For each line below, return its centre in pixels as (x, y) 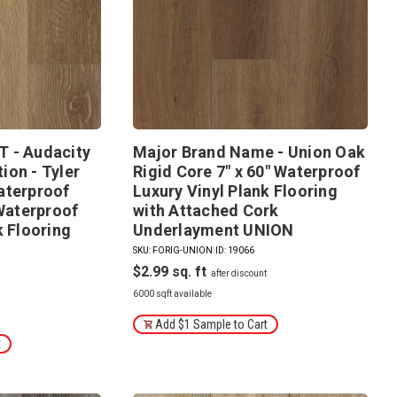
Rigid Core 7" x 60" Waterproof (247, 172)
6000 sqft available (173, 294)
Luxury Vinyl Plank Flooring (235, 191)
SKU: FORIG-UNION (173, 251)
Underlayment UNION (214, 230)
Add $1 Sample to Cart (212, 324)
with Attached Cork (206, 211)
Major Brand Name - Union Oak (249, 152)
